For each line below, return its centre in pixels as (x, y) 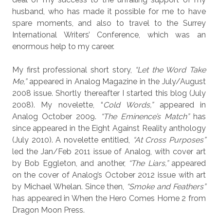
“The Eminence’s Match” (145, 117)
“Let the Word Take (171, 70)
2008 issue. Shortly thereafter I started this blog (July (109, 93)
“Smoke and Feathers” (166, 187)
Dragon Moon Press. (48, 210)
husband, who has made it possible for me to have (109, 11)
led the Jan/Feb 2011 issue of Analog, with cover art (109, 152)
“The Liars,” (148, 163)
